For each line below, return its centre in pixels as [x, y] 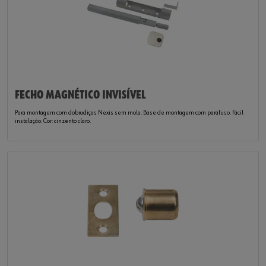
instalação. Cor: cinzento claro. [53, 121]
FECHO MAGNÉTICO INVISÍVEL [80, 95]
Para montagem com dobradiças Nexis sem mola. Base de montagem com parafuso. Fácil [129, 113]
